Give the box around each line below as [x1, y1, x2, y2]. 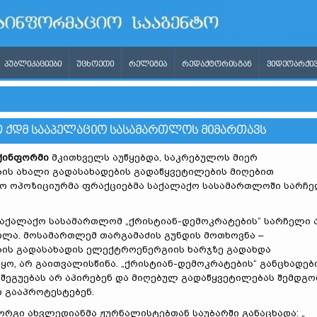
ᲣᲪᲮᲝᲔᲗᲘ [76, 60, 114, 69]
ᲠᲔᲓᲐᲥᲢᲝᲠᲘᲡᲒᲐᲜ [182, 60, 252, 69]
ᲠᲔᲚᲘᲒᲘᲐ [129, 60, 167, 69]
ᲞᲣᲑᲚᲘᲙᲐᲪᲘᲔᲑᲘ [4, 60, 62, 69]
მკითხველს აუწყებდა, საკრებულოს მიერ [49, 152, 258, 163]
